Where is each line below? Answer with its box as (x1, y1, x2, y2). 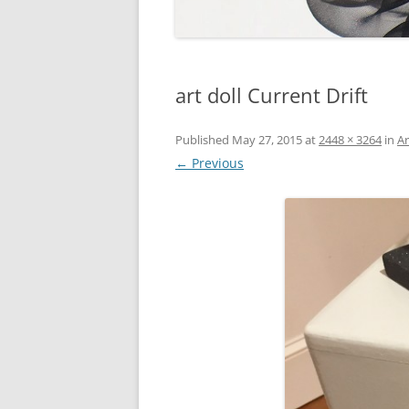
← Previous (175, 153, 244, 172)
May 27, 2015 (232, 131, 302, 148)
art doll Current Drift (175, 80, 368, 109)
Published (175, 131, 232, 148)
